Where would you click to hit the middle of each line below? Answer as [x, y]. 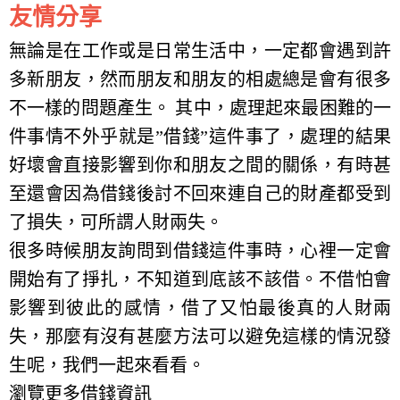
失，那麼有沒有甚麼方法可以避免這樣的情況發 [200, 336]
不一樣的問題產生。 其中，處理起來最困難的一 [200, 108]
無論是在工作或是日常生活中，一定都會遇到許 [200, 50]
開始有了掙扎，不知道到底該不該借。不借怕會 [200, 279]
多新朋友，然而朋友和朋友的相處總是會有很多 [200, 79]
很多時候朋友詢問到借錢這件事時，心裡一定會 [200, 250]
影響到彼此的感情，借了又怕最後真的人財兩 [200, 308]
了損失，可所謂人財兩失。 [116, 222]
